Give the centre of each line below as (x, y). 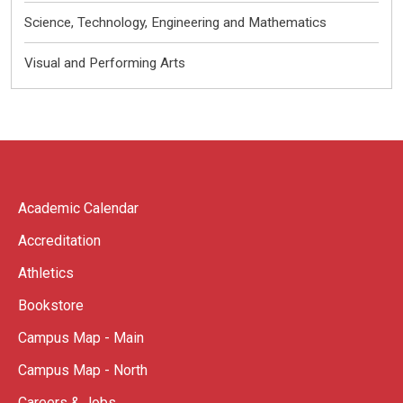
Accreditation (59, 240)
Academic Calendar (78, 208)
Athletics (46, 273)
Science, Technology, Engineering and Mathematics (176, 23)
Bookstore (51, 305)
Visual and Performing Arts (105, 63)
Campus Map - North (83, 370)
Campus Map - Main (81, 337)
